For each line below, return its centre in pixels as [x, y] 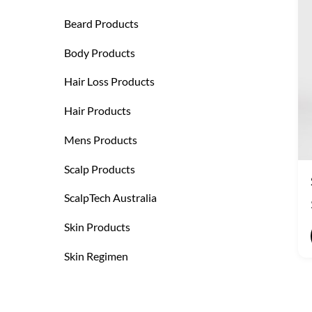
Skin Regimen [96, 256]
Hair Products [97, 111]
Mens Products [101, 139]
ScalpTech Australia [110, 198]
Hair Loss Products [109, 81]
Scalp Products [100, 169]
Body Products [100, 52]
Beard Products [101, 23]
